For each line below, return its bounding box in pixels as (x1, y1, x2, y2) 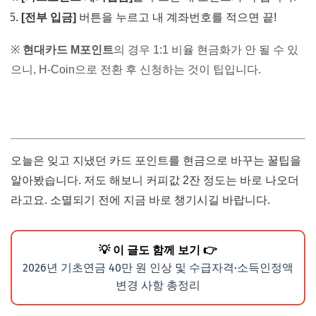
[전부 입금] (21, 11, 76, 24)
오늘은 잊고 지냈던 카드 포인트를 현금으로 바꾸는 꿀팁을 (11, 154, 301, 167)
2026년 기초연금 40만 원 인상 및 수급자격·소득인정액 (23, 261, 293, 275)
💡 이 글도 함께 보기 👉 (99, 243, 217, 257)
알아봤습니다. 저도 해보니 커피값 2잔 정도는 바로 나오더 (11, 174, 299, 187)
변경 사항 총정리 (116, 279, 200, 293)
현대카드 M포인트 (23, 44, 114, 56)
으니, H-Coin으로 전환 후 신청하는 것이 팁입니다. (11, 63, 261, 76)
